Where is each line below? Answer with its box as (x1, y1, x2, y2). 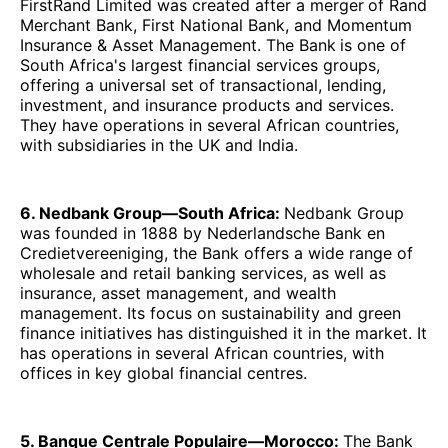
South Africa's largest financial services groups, (20, 55, 380, 76)
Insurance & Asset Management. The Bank (20, 35, 336, 56)
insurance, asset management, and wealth (20, 283, 336, 304)
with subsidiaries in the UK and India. (20, 135, 298, 156)
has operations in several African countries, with (20, 343, 384, 364)
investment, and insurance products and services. (20, 95, 394, 116)
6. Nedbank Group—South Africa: (20, 203, 284, 224)
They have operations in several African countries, (20, 115, 399, 136)
